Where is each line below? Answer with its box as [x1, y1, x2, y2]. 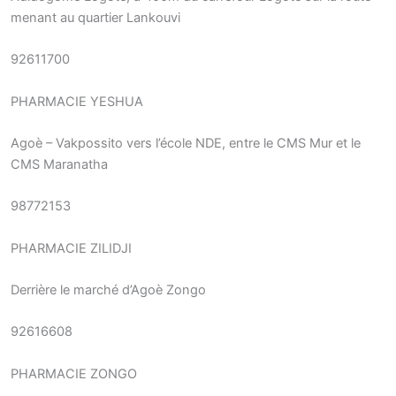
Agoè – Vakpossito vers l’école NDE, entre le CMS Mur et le [11, 134, 361, 151]
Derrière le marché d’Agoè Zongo [11, 281, 206, 298]
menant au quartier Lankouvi [11, 9, 180, 26]
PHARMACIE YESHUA [11, 93, 143, 110]
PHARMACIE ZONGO [11, 365, 137, 382]
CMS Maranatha [11, 156, 108, 172]
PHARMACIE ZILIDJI [11, 240, 132, 256]
